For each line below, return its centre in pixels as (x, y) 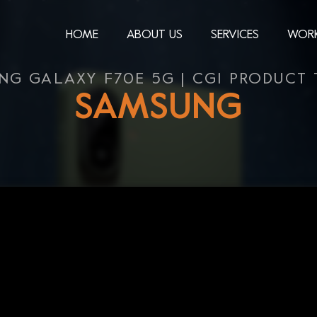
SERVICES (235, 35)
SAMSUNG (158, 110)
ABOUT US (155, 35)
